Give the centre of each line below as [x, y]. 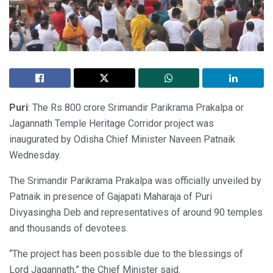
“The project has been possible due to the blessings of [126, 254]
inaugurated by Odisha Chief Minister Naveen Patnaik [122, 140]
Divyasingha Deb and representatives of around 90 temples [136, 213]
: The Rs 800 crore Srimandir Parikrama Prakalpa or [136, 108]
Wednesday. [35, 155]
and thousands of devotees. [69, 229]
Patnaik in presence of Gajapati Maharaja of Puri [111, 197]
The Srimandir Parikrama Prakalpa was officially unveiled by [135, 181]
